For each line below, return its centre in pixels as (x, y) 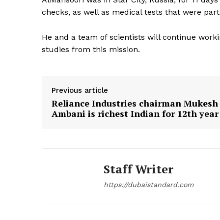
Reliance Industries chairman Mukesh (135, 103)
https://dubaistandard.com (149, 185)
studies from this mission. (91, 50)
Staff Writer (138, 169)
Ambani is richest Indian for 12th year (135, 114)
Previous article (80, 91)
